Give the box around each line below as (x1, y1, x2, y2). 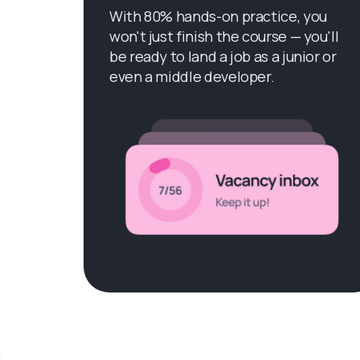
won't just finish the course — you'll (109, 27, 339, 46)
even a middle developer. (109, 67, 275, 86)
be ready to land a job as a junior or (109, 47, 337, 66)
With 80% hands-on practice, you (109, 6, 327, 26)
